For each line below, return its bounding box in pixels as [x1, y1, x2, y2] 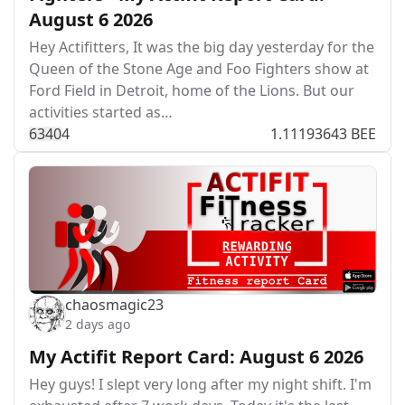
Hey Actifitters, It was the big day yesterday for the [29, 37, 374, 57]
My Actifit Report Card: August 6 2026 [29, 344, 363, 369]
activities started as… [29, 102, 173, 122]
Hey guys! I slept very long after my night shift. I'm [29, 373, 372, 394]
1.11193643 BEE [270, 124, 376, 144]
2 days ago [65, 315, 130, 333]
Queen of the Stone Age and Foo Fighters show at [29, 59, 369, 79]
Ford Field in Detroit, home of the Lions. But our [29, 80, 354, 100]
